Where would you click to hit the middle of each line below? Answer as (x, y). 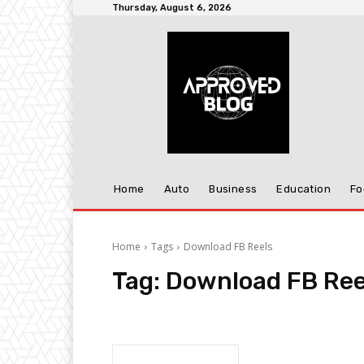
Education (304, 189)
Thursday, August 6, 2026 (172, 8)
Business (233, 189)
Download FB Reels (228, 247)
